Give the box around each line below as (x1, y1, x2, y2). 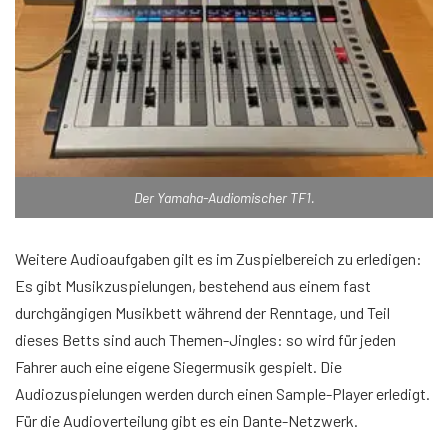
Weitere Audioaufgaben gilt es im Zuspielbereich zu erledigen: (15, 248, 422, 268)
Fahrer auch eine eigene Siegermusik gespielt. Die (15, 356, 342, 376)
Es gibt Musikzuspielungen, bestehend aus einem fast (15, 275, 371, 295)
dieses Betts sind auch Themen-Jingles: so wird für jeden (15, 329, 396, 349)
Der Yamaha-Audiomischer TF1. (133, 188, 315, 206)
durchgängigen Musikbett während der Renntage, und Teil (15, 302, 390, 322)
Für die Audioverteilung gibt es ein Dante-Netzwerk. (15, 410, 358, 430)
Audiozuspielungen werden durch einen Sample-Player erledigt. (15, 383, 430, 403)
